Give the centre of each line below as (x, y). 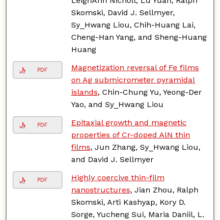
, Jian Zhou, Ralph (164, 190)
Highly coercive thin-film (118, 177)
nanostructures (100, 190)
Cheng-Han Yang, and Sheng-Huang (139, 37)
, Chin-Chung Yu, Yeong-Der (150, 92)
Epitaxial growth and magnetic (129, 122)
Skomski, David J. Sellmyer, (123, 12)
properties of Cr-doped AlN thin (130, 135)
